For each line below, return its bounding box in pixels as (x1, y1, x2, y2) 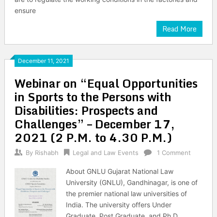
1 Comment (156, 149, 191, 156)
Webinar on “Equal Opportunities (14, 74, 198, 93)
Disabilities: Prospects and (14, 101, 158, 120)
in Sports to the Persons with (14, 87, 171, 106)
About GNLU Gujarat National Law (66, 167, 174, 175)
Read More (162, 23, 197, 34)
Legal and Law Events (72, 149, 139, 156)
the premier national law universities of (66, 189, 187, 198)
